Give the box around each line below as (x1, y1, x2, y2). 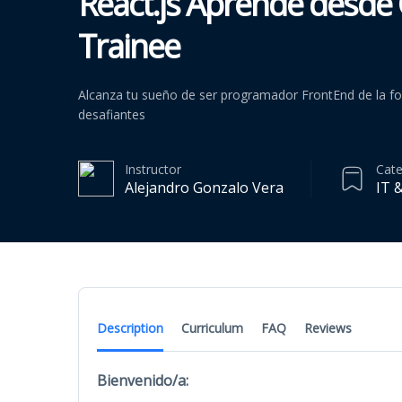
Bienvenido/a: (97, 370, 188, 390)
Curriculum (181, 319, 243, 336)
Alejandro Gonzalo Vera (125, 177, 284, 197)
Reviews (304, 319, 352, 336)
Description (97, 319, 163, 336)
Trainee (78, 23, 179, 68)
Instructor (125, 160, 181, 178)
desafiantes (78, 105, 145, 123)
